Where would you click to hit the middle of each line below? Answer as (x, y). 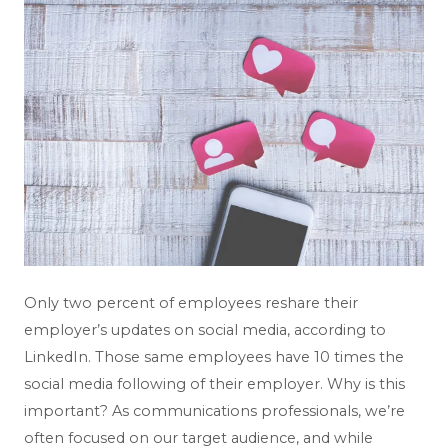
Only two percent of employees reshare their (191, 303)
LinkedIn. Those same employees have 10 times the (214, 357)
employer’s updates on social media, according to (205, 330)
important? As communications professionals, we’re (214, 411)
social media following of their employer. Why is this (214, 384)
